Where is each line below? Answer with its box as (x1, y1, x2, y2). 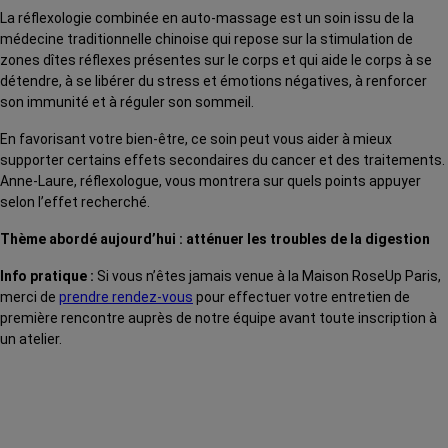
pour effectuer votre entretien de (193, 289, 410, 306)
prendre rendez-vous (59, 289, 193, 306)
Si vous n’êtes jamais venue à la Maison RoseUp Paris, (94, 268, 441, 285)
